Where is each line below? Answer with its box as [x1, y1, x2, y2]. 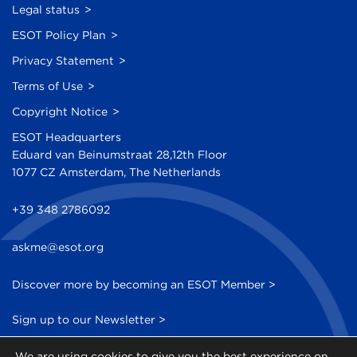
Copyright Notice [12, 105, 108, 119]
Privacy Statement [12, 54, 114, 68]
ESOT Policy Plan [12, 29, 106, 42]
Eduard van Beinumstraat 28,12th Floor [12, 148, 227, 162]
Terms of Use [12, 80, 83, 93]
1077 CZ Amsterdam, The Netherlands [12, 166, 221, 179]
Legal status [12, 3, 80, 17]
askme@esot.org [12, 241, 104, 254]
